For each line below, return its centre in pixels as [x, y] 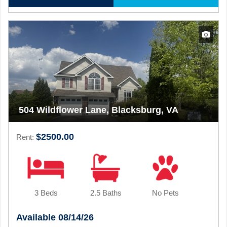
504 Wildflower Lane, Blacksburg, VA [99, 110]
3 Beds [46, 193]
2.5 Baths [106, 193]
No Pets [166, 193]
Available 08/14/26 [55, 217]
